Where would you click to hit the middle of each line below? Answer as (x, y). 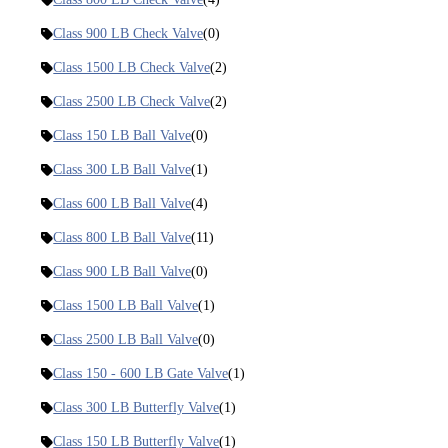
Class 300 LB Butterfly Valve (136, 408)
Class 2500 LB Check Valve (132, 102)
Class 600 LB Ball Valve (122, 204)
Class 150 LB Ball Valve (122, 136)
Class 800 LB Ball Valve (122, 238)
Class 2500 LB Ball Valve (126, 340)
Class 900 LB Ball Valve (122, 272)
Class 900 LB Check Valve (128, 34)
